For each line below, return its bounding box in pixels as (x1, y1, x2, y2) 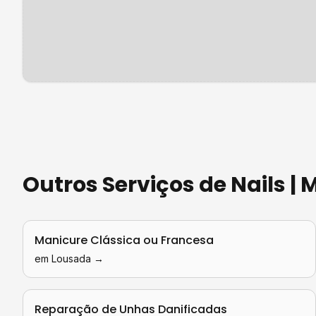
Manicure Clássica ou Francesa (35, 232, 214, 248)
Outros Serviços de (23, 170, 231, 200)
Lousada (51, 253, 91, 265)
